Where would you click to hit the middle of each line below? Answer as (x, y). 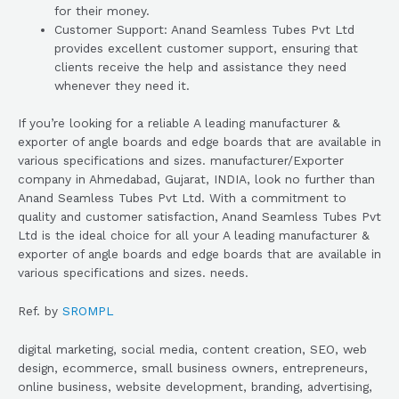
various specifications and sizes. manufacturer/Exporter (181, 160)
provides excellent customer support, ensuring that (207, 49)
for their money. (102, 11)
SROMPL (88, 310)
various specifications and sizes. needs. (133, 272)
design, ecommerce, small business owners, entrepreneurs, (193, 367)
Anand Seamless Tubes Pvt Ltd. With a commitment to (182, 197)
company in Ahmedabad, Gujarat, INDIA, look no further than (196, 179)
